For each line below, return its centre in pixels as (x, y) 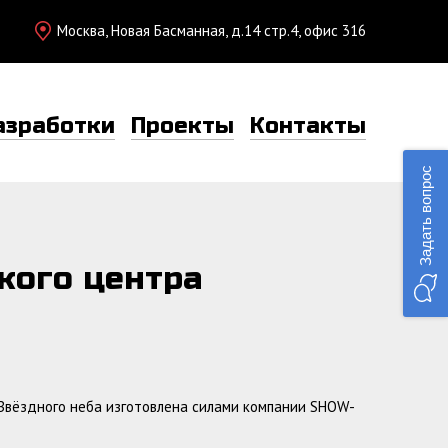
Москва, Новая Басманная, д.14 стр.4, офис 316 (211, 30)
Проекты (182, 126)
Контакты (308, 126)
